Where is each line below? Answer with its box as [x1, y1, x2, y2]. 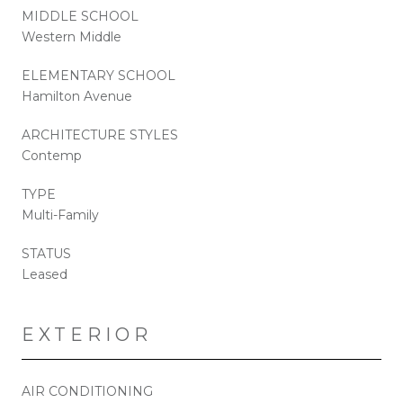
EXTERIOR [22, 323, 152, 345]
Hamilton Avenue [22, 87, 132, 104]
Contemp [22, 147, 82, 164]
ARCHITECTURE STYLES [22, 126, 178, 143]
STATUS [22, 245, 71, 262]
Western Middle [22, 28, 121, 45]
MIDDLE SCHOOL [22, 7, 139, 24]
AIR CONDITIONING [22, 382, 153, 399]
